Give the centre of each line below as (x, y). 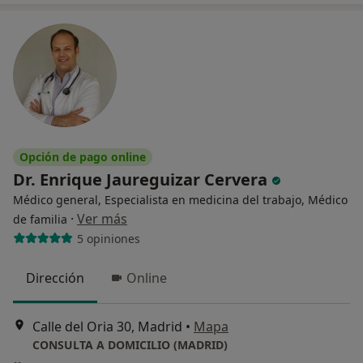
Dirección (55, 278)
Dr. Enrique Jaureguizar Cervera (142, 180)
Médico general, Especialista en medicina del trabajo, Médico (180, 200)
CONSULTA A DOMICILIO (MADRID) (130, 344)
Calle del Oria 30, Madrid (107, 326)
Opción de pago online (83, 157)
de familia (40, 220)
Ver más (102, 219)
